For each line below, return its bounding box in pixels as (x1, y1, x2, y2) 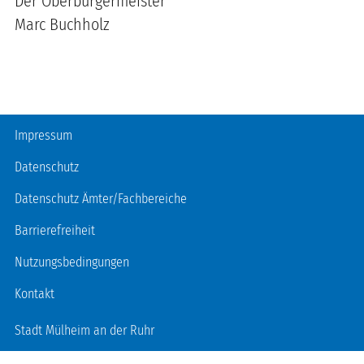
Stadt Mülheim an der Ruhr (15, 323, 154, 338)
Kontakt (15, 286, 54, 301)
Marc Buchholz (15, 14, 110, 34)
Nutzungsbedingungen (15, 254, 129, 270)
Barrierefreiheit (15, 223, 95, 238)
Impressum (15, 128, 72, 143)
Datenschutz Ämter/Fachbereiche (15, 191, 187, 206)
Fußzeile (14, 120, 58, 136)
